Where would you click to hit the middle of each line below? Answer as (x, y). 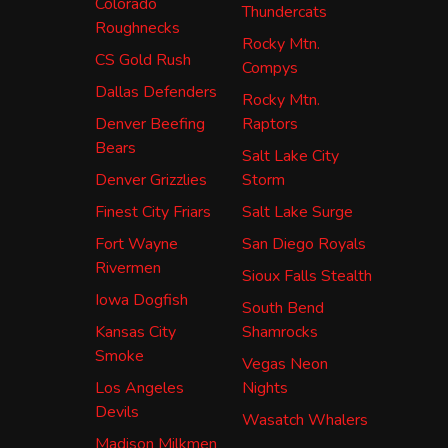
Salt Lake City (290, 155)
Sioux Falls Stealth (307, 275)
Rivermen (128, 267)
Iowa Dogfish (141, 299)
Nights (265, 387)
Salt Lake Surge (297, 211)
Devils (117, 411)
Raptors (270, 123)
